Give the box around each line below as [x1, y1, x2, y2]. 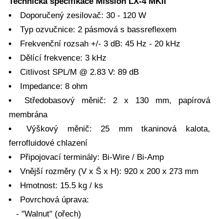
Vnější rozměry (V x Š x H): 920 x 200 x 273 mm [20, 166, 198, 176]
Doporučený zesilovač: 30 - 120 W [20, 10, 146, 20]
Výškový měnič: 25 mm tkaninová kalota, [26, 124, 211, 133]
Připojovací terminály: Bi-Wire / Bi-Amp [20, 152, 164, 162]
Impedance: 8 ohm [20, 81, 88, 91]
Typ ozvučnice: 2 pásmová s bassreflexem [20, 24, 176, 34]
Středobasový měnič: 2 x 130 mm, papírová [24, 95, 211, 105]
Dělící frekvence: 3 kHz [20, 53, 107, 63]
